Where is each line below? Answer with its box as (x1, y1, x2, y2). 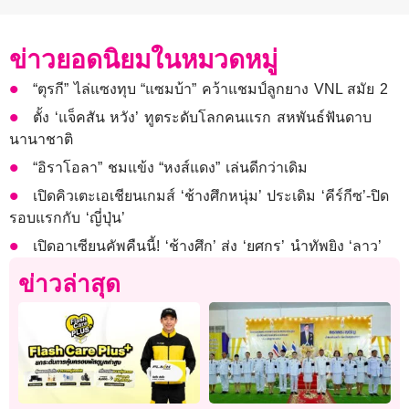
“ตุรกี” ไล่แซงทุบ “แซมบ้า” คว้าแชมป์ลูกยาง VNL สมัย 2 (33, 80, 388, 97)
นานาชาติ (9, 131, 73, 147)
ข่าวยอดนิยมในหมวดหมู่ (9, 45, 278, 74)
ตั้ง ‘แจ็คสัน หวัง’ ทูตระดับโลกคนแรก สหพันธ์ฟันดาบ (33, 109, 372, 125)
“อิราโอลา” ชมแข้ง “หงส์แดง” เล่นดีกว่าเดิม (33, 159, 309, 175)
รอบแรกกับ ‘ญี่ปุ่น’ (9, 209, 125, 225)
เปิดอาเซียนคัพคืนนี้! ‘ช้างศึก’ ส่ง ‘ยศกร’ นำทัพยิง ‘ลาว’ (33, 237, 383, 254)
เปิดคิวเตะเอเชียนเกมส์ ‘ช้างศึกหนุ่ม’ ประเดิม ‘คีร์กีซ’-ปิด (33, 187, 390, 204)
